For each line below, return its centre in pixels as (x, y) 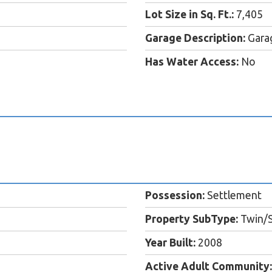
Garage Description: (195, 38)
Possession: (175, 195)
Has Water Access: (192, 62)
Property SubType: (192, 219)
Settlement (233, 195)
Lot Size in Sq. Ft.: (189, 15)
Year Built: (170, 243)
